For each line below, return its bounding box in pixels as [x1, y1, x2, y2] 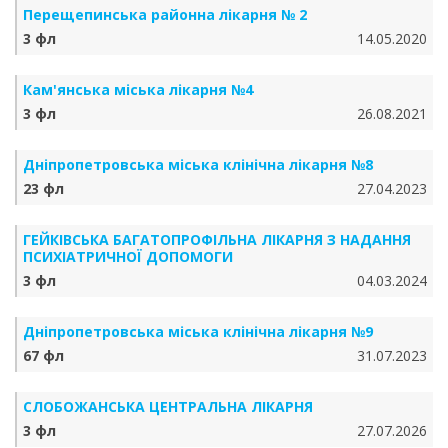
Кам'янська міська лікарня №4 [23, 80, 253, 99]
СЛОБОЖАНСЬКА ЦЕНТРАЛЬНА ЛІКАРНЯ [23, 397, 313, 416]
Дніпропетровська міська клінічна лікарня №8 [23, 155, 373, 174]
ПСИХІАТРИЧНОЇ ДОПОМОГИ [23, 247, 233, 266]
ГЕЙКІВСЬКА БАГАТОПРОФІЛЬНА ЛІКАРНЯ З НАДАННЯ [23, 230, 411, 249]
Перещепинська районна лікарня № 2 [23, 5, 307, 24]
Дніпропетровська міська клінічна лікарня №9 [23, 322, 373, 341]
